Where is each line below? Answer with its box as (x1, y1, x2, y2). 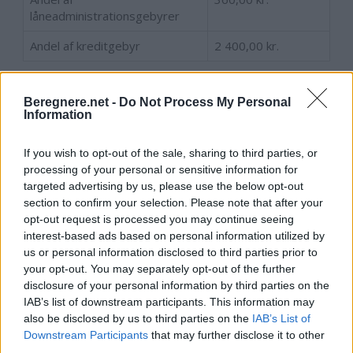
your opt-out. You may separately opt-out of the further (24, 262, 295, 275)
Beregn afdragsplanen (36, 114, 178, 133)
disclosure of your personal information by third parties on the (24, 278, 329, 292)
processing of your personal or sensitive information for (24, 162, 298, 176)
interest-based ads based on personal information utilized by (24, 229, 325, 242)
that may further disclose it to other (148, 328, 325, 341)
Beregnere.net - (24, 95, 119, 109)
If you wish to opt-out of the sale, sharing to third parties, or (24, 146, 318, 159)
